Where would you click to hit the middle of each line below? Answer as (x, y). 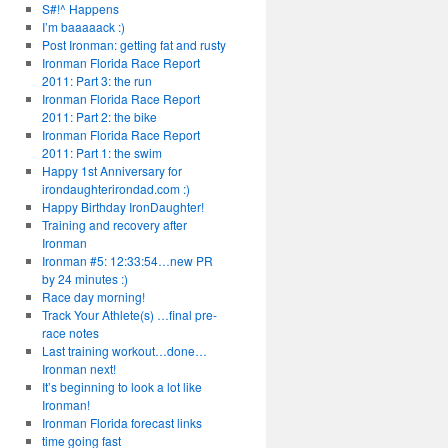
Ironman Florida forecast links (121, 422)
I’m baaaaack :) (83, 26)
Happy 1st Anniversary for (111, 170)
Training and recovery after (114, 224)
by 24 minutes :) (84, 278)
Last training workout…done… (124, 350)
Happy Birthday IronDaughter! (122, 206)
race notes (70, 332)
